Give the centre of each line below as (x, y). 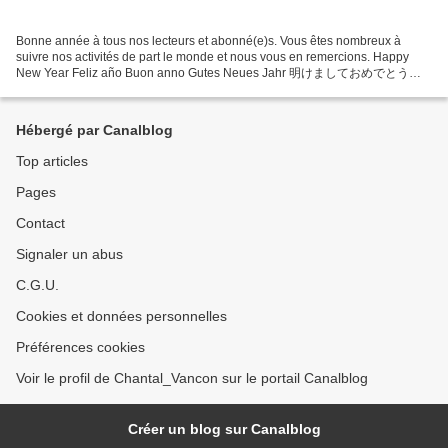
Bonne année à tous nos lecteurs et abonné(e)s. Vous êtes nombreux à (208, 41)
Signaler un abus (69, 254)
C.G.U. (37, 285)
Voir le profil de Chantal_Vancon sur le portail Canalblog (192, 378)
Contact (40, 223)
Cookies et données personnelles (121, 316)
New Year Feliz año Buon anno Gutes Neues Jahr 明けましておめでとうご (218, 73)
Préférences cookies (80, 347)
